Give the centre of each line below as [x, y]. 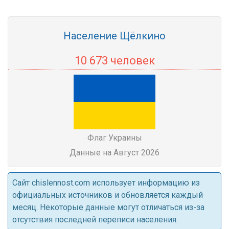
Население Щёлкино [114, 36]
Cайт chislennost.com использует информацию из [106, 183]
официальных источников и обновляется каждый [108, 195]
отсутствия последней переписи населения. [95, 220]
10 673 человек [114, 61]
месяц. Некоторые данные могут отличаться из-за [108, 207]
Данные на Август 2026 [114, 153]
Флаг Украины [114, 138]
